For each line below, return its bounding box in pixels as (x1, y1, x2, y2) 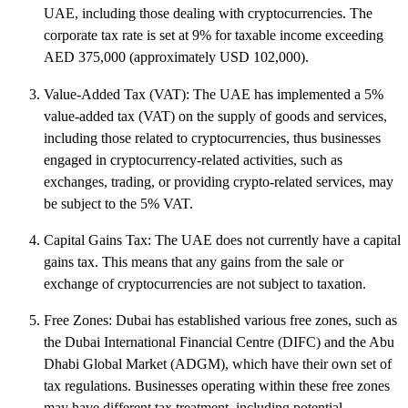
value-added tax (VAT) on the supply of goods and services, (44, 107, 387, 124)
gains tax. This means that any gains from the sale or (44, 253, 343, 270)
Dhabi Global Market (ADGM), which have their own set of (44, 355, 392, 372)
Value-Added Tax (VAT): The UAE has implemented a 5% (44, 86, 383, 102)
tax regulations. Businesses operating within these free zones (44, 377, 390, 393)
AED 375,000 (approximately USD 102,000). (44, 49, 309, 66)
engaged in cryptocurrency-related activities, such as (44, 151, 342, 168)
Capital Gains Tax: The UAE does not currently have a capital (44, 231, 401, 248)
